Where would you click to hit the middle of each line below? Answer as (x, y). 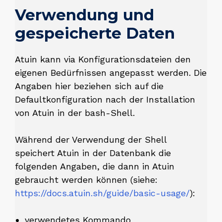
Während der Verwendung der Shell (91, 139)
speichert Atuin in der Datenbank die (93, 153)
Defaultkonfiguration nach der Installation (105, 99)
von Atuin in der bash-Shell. (75, 112)
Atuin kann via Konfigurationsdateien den (103, 59)
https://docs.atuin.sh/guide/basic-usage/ (102, 193)
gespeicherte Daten (95, 33)
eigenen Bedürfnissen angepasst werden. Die (111, 72)
